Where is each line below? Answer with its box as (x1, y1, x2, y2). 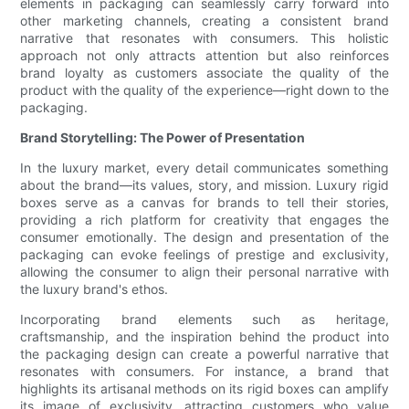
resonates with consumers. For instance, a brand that (20, 363, 389, 380)
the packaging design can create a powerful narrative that (20, 346, 389, 362)
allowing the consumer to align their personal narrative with (20, 264, 389, 280)
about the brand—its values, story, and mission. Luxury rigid (20, 177, 389, 194)
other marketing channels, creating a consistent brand (20, 13, 389, 29)
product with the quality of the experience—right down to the (20, 82, 389, 99)
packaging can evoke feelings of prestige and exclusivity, (20, 246, 389, 263)
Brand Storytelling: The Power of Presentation (20, 130, 306, 146)
